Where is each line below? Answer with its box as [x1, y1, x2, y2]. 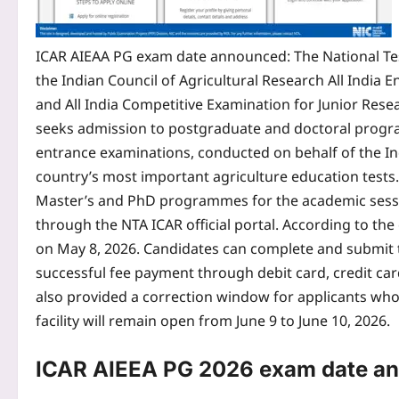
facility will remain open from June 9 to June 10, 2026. [36, 311, 390, 331]
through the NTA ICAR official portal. [36, 215, 282, 235]
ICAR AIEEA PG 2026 [36, 356, 254, 383]
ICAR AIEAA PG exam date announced [36, 46, 287, 67]
